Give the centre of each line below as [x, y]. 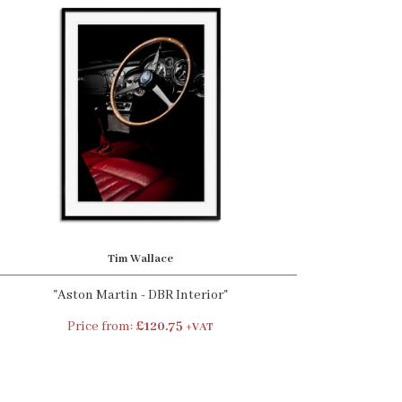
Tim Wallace [140, 259]
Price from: [101, 327]
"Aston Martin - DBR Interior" [140, 295]
